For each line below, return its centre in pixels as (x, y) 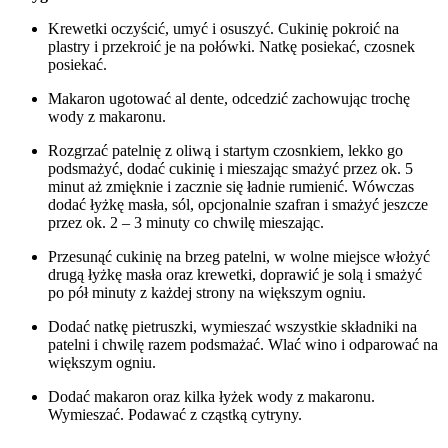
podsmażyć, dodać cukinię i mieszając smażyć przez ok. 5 (230, 168)
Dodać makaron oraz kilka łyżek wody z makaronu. (211, 396)
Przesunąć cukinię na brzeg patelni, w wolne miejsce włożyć (239, 256)
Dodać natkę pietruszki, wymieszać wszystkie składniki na (232, 326)
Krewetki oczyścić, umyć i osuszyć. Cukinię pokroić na (223, 28)
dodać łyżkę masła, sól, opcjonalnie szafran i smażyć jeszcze (238, 204)
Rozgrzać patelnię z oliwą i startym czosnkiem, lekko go (225, 150)
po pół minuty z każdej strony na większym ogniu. (207, 292)
